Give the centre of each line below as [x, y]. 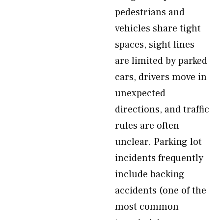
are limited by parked [161, 61]
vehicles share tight [158, 28]
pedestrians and [150, 12]
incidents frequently [159, 158]
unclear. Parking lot [158, 142]
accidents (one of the [161, 191]
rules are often [147, 126]
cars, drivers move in [161, 77]
